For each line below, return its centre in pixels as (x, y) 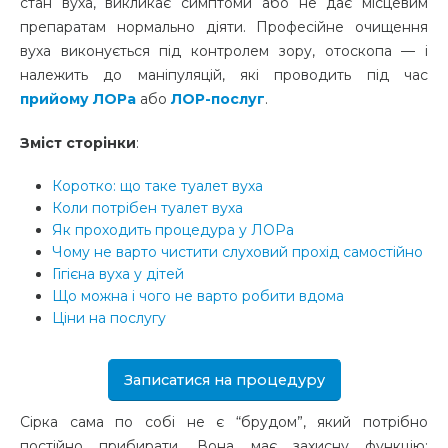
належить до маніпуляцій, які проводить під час (224, 75)
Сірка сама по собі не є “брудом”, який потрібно (224, 422)
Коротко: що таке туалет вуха (157, 186)
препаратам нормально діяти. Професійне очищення (224, 27)
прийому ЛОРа (78, 99)
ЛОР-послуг (218, 99)
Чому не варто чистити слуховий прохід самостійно (237, 252)
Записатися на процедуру (224, 379)
